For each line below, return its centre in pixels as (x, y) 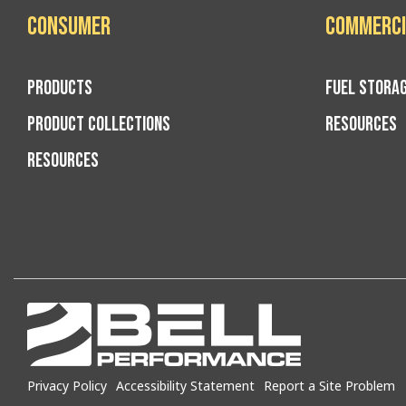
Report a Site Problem (329, 385)
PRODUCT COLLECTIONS (99, 125)
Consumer (69, 27)
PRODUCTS (60, 89)
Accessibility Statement (185, 385)
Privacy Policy (67, 385)
